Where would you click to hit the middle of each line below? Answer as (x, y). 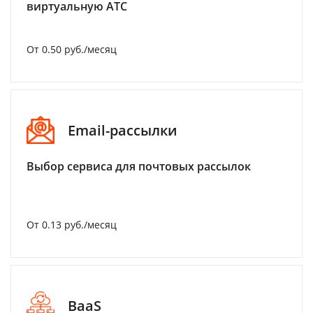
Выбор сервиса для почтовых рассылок (139, 166)
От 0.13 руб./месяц (72, 225)
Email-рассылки (123, 130)
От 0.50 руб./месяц (72, 49)
